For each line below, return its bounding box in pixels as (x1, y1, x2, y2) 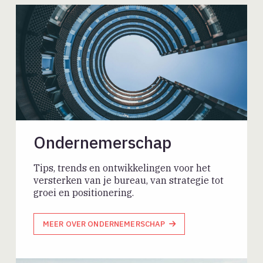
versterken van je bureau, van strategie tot (33, 174, 224, 186)
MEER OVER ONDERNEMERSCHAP (43, 218, 166, 229)
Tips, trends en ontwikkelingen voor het (33, 161, 211, 174)
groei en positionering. (33, 186, 134, 198)
